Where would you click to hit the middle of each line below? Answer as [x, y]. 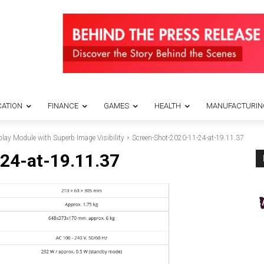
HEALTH [167, 106]
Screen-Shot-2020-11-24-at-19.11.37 [188, 138]
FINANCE [63, 106]
